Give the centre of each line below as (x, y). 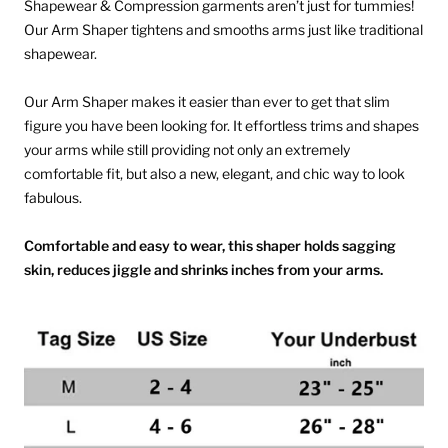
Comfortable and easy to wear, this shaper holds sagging (210, 246)
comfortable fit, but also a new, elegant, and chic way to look (214, 174)
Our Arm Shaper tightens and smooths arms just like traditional (223, 30)
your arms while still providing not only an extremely (187, 150)
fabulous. (53, 198)
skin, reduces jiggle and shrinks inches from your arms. (205, 270)
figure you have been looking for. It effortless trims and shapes (221, 126)
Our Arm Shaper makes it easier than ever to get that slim (207, 102)
